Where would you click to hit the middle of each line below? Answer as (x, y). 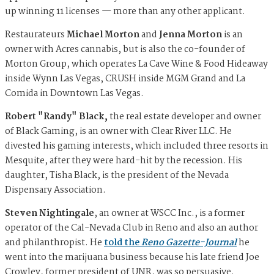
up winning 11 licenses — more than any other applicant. (125, 11)
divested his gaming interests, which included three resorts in (137, 146)
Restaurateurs (36, 35)
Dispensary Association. (55, 190)
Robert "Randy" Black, (57, 117)
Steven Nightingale (50, 213)
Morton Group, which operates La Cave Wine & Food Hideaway (136, 64)
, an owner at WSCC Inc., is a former (169, 213)
